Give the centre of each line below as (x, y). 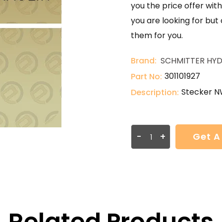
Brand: (144, 61)
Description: (155, 92)
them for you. (157, 35)
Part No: (146, 77)
